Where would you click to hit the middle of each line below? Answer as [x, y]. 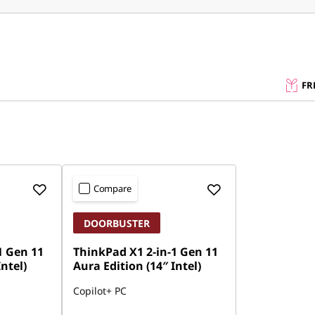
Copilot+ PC [99, 291]
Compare [112, 188]
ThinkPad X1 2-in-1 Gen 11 [145, 252]
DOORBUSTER [116, 223]
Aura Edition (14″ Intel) [137, 266]
